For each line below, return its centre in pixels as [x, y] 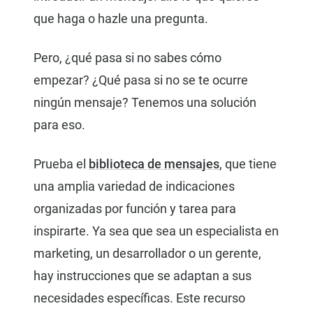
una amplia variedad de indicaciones [134, 187]
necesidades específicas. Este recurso [139, 298]
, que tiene [248, 164]
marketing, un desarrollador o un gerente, [147, 254]
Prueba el [61, 164]
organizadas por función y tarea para [135, 209]
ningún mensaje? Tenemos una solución [145, 103]
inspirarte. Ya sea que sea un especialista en [156, 231]
